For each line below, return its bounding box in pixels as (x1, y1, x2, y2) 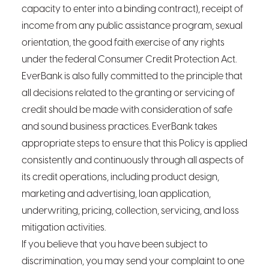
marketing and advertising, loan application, (22, 189, 211, 199)
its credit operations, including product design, (22, 172, 219, 183)
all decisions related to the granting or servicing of (22, 88, 235, 98)
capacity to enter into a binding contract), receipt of (22, 4, 243, 14)
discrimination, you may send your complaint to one (22, 256, 244, 267)
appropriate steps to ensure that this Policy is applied (22, 139, 247, 149)
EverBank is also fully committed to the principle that (22, 71, 243, 82)
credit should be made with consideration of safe (22, 105, 232, 115)
